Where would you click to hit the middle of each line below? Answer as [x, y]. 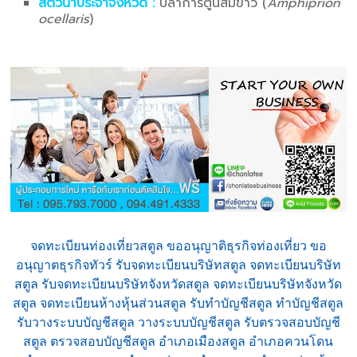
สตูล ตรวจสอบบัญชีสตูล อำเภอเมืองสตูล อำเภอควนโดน [178, 341]
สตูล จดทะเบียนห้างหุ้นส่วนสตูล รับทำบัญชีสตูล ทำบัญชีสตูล [178, 303]
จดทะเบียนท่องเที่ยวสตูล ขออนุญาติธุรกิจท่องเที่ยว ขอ [178, 245]
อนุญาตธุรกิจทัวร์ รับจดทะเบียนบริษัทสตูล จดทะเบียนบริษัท [178, 265]
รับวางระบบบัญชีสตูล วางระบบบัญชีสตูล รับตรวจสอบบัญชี [178, 322]
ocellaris [64, 20]
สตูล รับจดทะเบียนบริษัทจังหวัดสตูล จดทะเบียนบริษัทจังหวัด [178, 284]
